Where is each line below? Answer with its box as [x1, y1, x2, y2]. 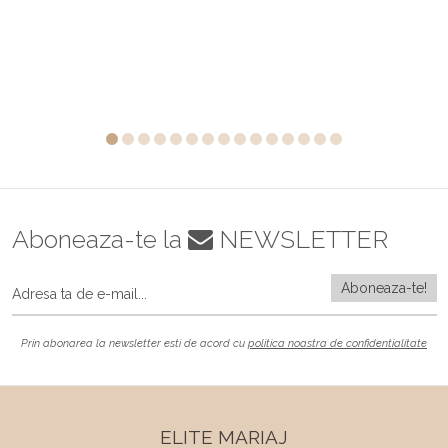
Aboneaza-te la [11, 223, 188, 254]
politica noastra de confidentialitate [248, 336, 427, 350]
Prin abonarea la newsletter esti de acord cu [21, 336, 248, 350]
